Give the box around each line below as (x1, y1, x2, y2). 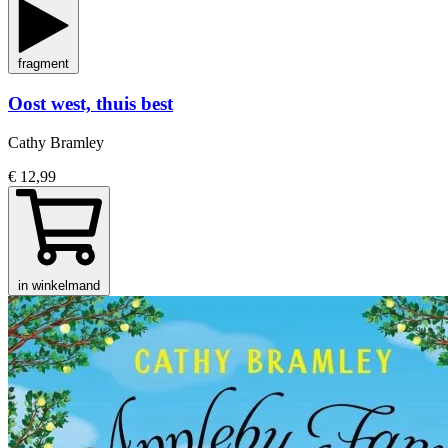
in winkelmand (18, 277, 100, 293)
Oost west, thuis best (8, 92, 173, 114)
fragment (18, 56, 69, 72)
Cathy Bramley (8, 133, 104, 151)
